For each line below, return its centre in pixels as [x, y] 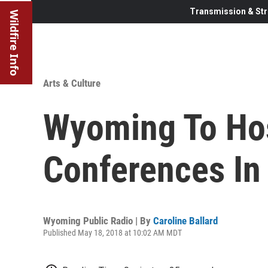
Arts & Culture [72, 83]
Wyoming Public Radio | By [98, 220]
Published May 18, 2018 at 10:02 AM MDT [112, 232]
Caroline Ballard [185, 220]
